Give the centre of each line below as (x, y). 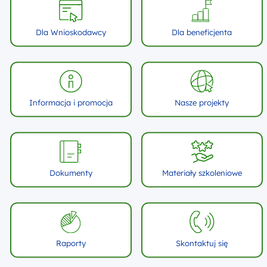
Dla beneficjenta (202, 32)
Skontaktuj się (202, 243)
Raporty (71, 243)
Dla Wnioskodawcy (71, 32)
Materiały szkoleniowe (202, 173)
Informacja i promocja (71, 103)
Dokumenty (71, 173)
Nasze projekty (202, 103)
